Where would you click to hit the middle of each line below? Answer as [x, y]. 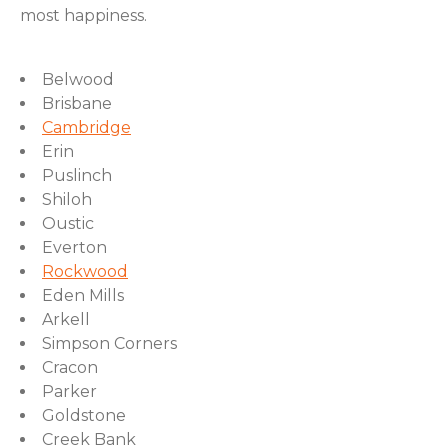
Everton [74, 247]
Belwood [78, 79]
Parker [69, 391]
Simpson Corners [109, 343]
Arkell [66, 319]
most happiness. [83, 15]
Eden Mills [83, 295]
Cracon [70, 367]
